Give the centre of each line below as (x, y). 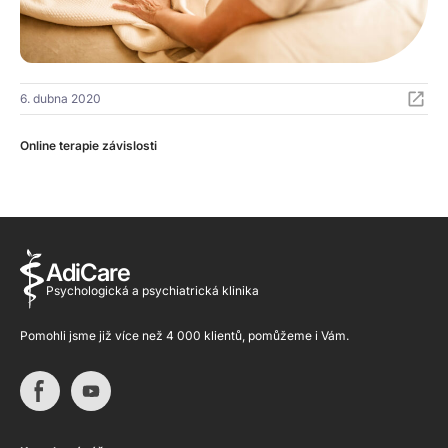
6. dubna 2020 (60, 98)
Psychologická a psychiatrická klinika (152, 291)
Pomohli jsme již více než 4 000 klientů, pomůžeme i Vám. (184, 336)
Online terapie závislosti (88, 145)
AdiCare (88, 273)
